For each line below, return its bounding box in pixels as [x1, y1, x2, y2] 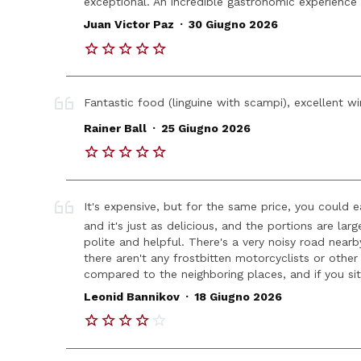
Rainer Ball [84, 122, 147, 135]
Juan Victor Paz [84, 18, 175, 31]
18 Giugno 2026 [193, 290, 282, 304]
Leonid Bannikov [84, 290, 180, 304]
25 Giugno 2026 [160, 122, 251, 135]
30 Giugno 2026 [188, 18, 278, 31]
